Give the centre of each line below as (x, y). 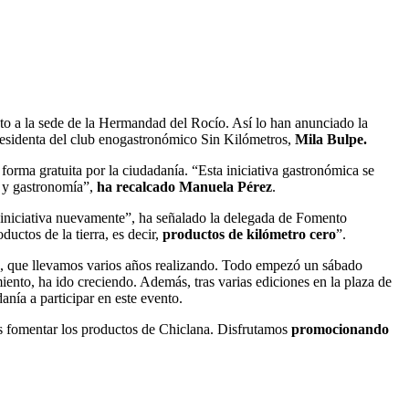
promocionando (340, 329)
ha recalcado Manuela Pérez (184, 186)
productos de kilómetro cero (249, 234)
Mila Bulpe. (331, 139)
